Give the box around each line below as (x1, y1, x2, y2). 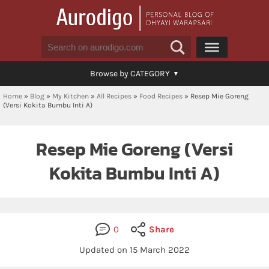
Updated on (79, 244, 130, 255)
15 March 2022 (130, 244, 190, 255)
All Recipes (97, 92, 131, 100)
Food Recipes (139, 92, 183, 100)
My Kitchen (52, 92, 89, 100)
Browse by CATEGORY (90, 68, 170, 79)
